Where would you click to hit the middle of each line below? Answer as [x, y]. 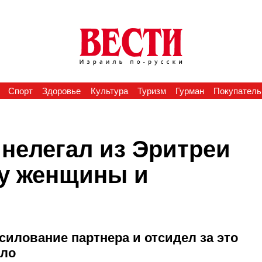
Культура [109, 91]
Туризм [151, 91]
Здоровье [62, 91]
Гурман [190, 91]
